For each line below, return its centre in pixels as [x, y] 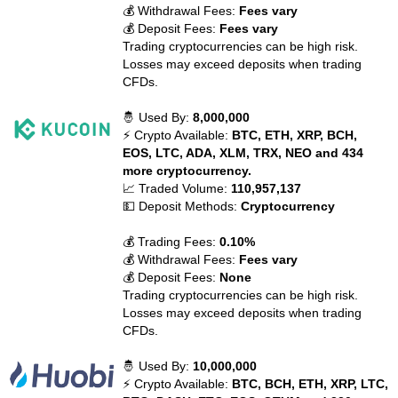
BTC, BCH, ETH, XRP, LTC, [310, 384]
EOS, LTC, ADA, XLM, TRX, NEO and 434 [243, 153]
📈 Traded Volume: [177, 188]
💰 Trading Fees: [171, 242]
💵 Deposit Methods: [182, 206]
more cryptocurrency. [187, 171]
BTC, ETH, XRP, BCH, [295, 135]
